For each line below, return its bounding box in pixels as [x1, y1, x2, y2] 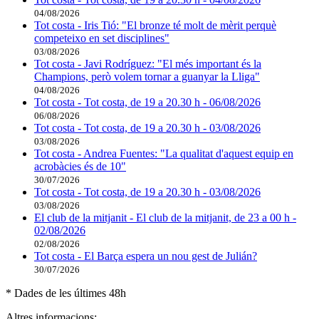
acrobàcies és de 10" [34, 160, 126, 173]
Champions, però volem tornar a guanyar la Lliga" [34, 70, 260, 83]
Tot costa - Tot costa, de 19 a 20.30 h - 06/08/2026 [34, 96, 261, 109]
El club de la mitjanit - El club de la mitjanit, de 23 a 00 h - [34, 211, 296, 224]
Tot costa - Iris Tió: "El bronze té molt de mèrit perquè [34, 19, 276, 32]
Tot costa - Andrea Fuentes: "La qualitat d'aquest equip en [34, 147, 293, 160]
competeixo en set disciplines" [34, 32, 169, 45]
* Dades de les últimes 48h [6, 287, 126, 300]
